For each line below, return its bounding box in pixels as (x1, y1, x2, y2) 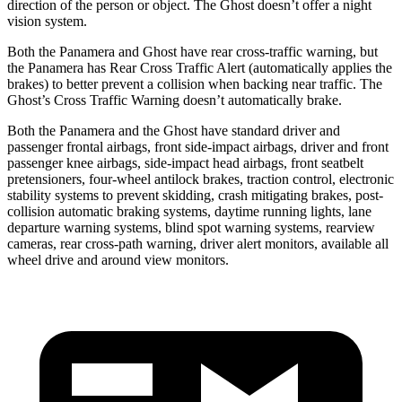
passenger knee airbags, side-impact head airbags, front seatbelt (7, 154, 363, 170)
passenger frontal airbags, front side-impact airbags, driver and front (7, 138, 389, 154)
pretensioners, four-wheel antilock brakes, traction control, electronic (7, 170, 394, 187)
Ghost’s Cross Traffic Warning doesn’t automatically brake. (7, 92, 342, 108)
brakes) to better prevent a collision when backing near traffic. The (7, 75, 382, 92)
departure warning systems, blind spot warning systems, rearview (7, 219, 375, 235)
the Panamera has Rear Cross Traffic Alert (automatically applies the (7, 59, 392, 75)
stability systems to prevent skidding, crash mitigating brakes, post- (7, 187, 383, 203)
